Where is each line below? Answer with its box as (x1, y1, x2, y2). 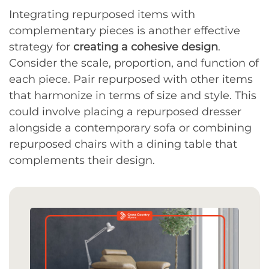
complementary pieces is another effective (9, 24, 240, 37)
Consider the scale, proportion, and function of (9, 56, 259, 70)
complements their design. (9, 154, 155, 167)
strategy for (9, 40, 73, 53)
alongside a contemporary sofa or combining (9, 121, 252, 134)
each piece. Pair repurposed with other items (9, 73, 253, 86)
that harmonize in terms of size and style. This (9, 89, 256, 102)
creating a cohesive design (73, 40, 218, 53)
